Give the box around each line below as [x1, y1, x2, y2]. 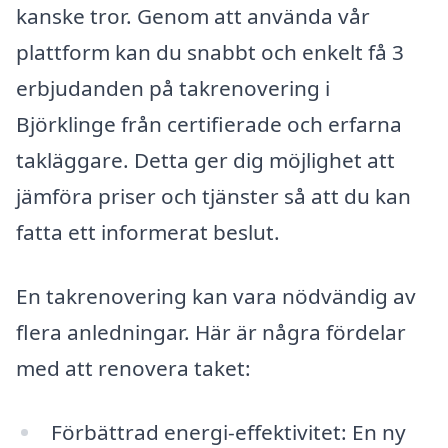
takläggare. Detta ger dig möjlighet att [16, 146, 395, 175]
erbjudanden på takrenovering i [16, 74, 330, 103]
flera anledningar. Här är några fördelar [16, 318, 406, 346]
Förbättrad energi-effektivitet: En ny [50, 417, 406, 446]
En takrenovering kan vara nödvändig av [16, 282, 416, 310]
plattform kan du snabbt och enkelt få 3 [16, 38, 404, 67]
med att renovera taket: [16, 354, 251, 382]
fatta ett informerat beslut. [16, 218, 280, 247]
